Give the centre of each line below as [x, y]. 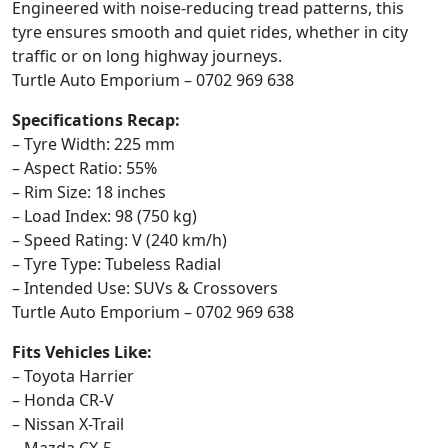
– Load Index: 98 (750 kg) [104, 216]
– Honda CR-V [63, 400]
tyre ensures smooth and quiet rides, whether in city [210, 32]
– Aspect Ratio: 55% [84, 168]
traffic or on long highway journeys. [147, 56]
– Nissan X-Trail [68, 424]
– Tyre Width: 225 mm [93, 144]
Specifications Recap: [96, 120]
